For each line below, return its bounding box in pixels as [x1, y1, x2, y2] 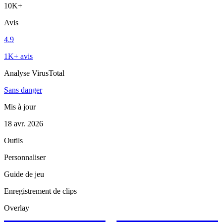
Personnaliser [4, 153, 46, 162]
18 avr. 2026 [4, 119, 43, 128]
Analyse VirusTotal [4, 68, 64, 77]
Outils [4, 136, 23, 145]
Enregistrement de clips [4, 186, 77, 195]
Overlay [4, 203, 29, 212]
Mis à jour [4, 102, 36, 111]
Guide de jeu [4, 169, 44, 178]
